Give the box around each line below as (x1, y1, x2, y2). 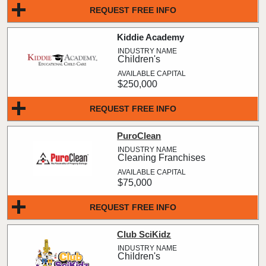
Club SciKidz (117, 229, 172, 239)
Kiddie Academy (117, 32, 185, 42)
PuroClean (117, 131, 161, 141)
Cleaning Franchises (118, 153, 206, 163)
